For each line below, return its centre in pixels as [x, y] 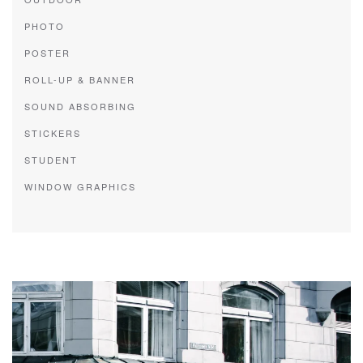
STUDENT [51, 160]
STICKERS [53, 133]
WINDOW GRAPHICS [80, 186]
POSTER [47, 53]
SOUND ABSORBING [80, 106]
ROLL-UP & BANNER [80, 79]
